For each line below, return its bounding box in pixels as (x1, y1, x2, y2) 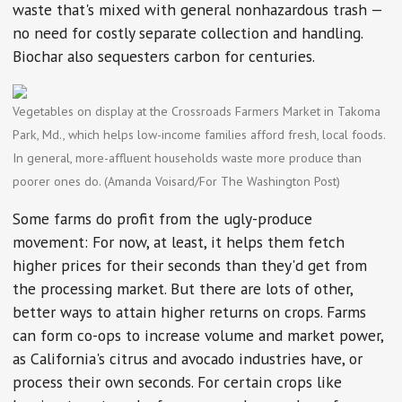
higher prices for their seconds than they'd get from (13, 255, 368, 276)
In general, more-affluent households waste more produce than (13, 149, 363, 166)
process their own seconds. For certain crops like (13, 371, 343, 393)
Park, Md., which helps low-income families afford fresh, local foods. (13, 126, 386, 143)
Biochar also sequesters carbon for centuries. (13, 45, 316, 66)
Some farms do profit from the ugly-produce (13, 208, 313, 230)
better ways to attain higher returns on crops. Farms (13, 301, 367, 323)
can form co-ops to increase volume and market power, (13, 325, 384, 346)
